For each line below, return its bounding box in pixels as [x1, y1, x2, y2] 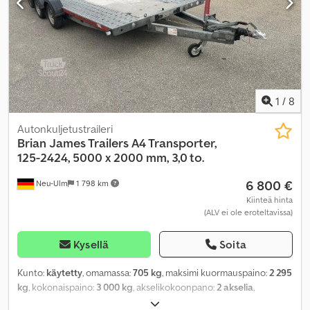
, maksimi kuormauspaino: [162, 266, 269, 280]
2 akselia [217, 281, 253, 294]
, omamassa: [82, 266, 133, 280]
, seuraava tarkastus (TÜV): [124, 295, 234, 309]
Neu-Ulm [34, 178, 68, 189]
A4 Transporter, [131, 135, 217, 152]
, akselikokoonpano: [133, 281, 217, 294]
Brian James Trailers [17, 135, 129, 152]
